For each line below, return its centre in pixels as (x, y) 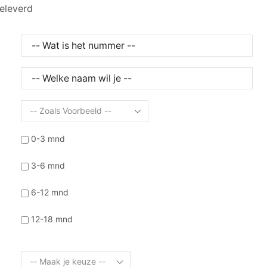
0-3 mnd (48, 138)
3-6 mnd (48, 165)
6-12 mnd (49, 192)
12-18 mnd (52, 219)
